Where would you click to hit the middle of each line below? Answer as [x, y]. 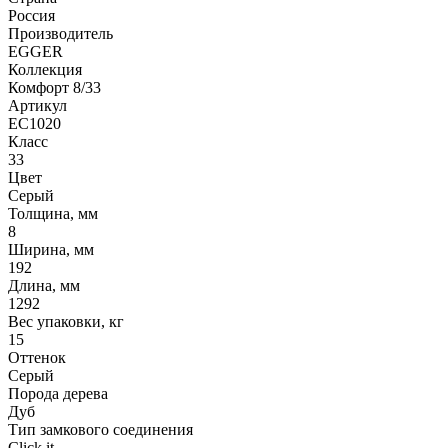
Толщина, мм [53, 214]
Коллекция [45, 70]
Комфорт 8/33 [54, 88]
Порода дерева [58, 394]
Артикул [37, 106]
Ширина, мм [51, 250]
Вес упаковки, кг [66, 322]
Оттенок [37, 358]
